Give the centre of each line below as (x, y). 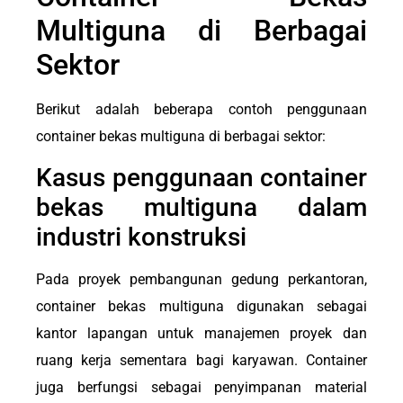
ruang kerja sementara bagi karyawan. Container (201, 361)
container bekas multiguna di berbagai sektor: (181, 136)
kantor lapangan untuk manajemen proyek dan (201, 334)
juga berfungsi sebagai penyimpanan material (201, 388)
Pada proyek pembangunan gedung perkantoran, (201, 280)
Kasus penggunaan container (201, 178)
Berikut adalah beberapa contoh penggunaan (201, 109)
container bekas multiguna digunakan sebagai (201, 307)
